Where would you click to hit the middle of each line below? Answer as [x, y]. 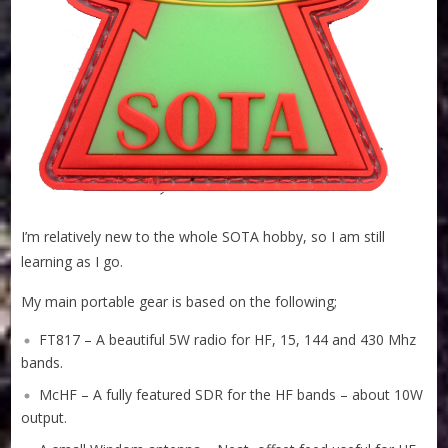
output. [44, 418]
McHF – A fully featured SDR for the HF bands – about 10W [231, 395]
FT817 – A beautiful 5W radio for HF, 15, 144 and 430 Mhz [228, 339]
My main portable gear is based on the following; [179, 301]
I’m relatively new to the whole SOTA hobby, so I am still [203, 236]
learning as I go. [72, 261]
